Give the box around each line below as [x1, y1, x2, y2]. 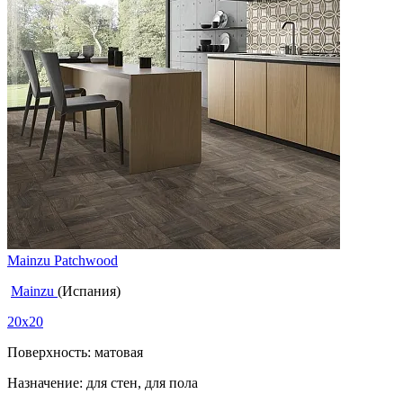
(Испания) [58, 282, 121, 299]
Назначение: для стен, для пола [7, 374, 198, 390]
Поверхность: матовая [7, 344, 143, 360]
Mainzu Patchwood [7, 252, 118, 268]
